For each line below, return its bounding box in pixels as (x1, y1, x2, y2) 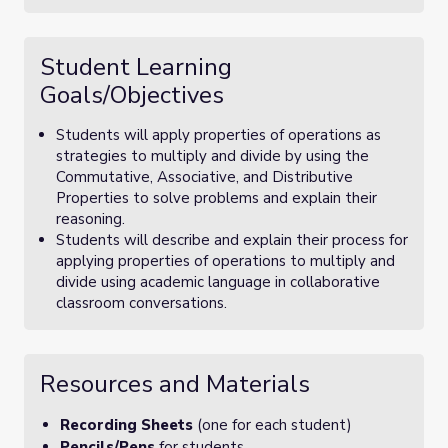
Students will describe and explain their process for (56, 230, 408, 250)
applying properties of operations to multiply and (56, 251, 395, 271)
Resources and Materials (40, 368, 310, 400)
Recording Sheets (60, 415, 193, 435)
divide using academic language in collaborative (56, 272, 380, 292)
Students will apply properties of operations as (56, 125, 381, 145)
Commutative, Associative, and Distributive (56, 167, 353, 187)
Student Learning (40, 51, 232, 83)
